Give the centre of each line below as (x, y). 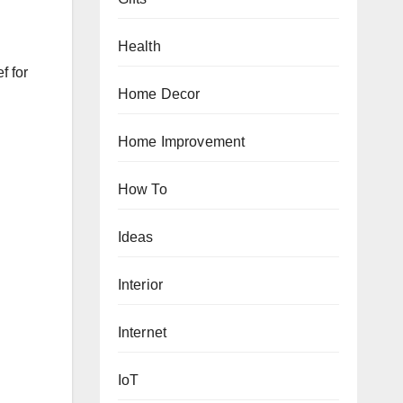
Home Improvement (181, 141)
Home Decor (159, 94)
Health (139, 46)
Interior (140, 284)
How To (142, 189)
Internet (142, 332)
